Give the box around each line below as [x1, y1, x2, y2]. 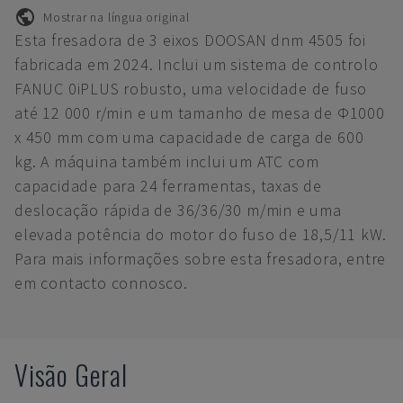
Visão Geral [14, 354, 128, 395]
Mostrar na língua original [43, 8, 190, 25]
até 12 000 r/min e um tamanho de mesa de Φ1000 [14, 103, 385, 123]
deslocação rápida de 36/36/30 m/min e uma [14, 200, 342, 220]
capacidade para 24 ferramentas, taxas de [14, 175, 322, 196]
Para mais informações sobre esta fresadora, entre [14, 248, 387, 269]
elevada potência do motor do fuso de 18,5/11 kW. [14, 224, 387, 245]
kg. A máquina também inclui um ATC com [14, 151, 319, 172]
